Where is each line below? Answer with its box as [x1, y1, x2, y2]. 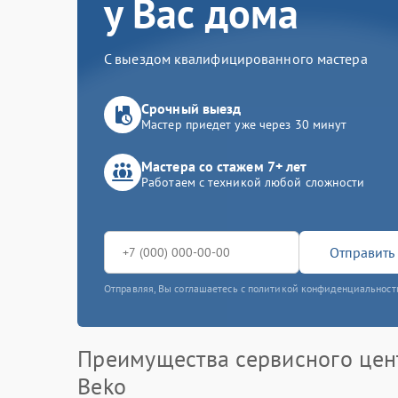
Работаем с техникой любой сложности [141, 174, 365, 190]
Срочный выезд [141, 99, 242, 117]
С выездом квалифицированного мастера [104, 50, 368, 68]
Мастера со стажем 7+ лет [141, 157, 307, 175]
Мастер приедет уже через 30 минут [141, 116, 347, 132]
